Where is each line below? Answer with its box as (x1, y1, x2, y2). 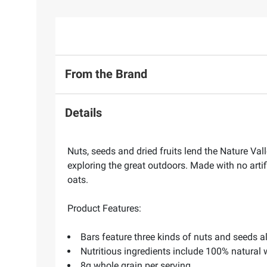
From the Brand (65, 67, 147, 82)
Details (65, 105, 102, 120)
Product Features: (67, 202, 141, 214)
